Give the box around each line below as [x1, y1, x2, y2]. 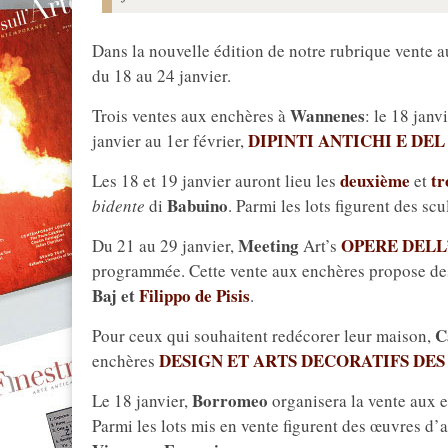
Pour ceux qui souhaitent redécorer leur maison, [92, 324, 435, 348]
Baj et [92, 283, 139, 309]
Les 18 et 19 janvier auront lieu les [92, 169, 340, 193]
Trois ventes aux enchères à [92, 104, 290, 128]
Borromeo [192, 388, 268, 414]
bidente [92, 194, 145, 218]
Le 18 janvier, [92, 389, 192, 413]
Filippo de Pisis [139, 283, 250, 309]
